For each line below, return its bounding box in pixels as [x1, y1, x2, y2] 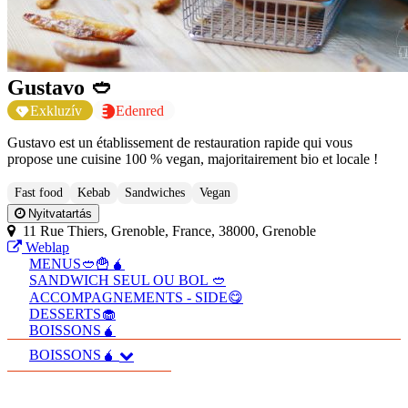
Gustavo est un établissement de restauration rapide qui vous [7, 135, 352, 151]
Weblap [22, 240, 69, 256]
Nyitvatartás [25, 207, 92, 221]
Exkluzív [30, 103, 82, 119]
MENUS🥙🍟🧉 [29, 256, 125, 272]
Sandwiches [125, 186, 185, 200]
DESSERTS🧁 [29, 306, 116, 322]
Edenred [116, 103, 164, 119]
